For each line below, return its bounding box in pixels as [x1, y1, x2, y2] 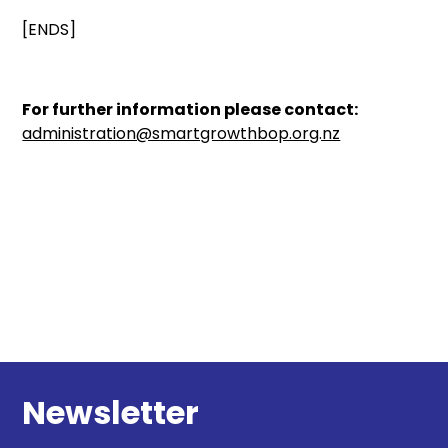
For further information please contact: [22, 98, 359, 121]
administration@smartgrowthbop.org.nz [22, 122, 341, 145]
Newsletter [22, 390, 200, 435]
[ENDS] [22, 18, 77, 41]
